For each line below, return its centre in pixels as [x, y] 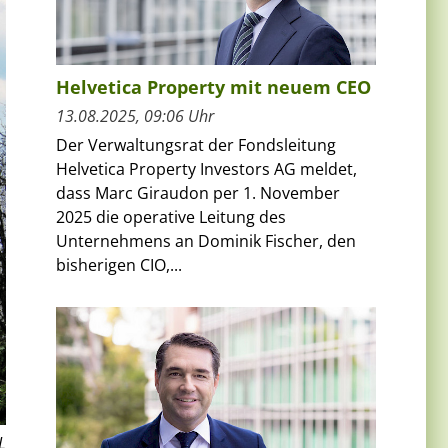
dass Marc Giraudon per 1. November [198, 192]
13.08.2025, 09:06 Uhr [135, 115]
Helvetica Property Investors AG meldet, [206, 168]
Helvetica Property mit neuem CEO [213, 86]
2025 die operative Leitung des [171, 216]
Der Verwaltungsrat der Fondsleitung [196, 144]
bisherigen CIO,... [119, 264]
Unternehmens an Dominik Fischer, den [206, 240]
